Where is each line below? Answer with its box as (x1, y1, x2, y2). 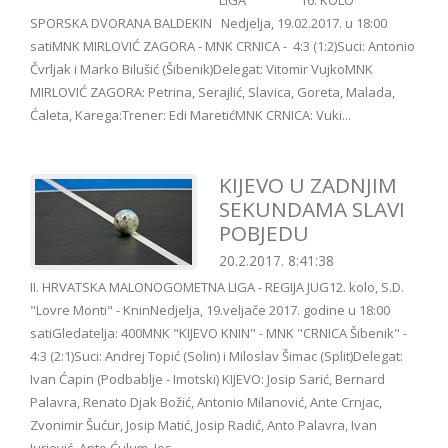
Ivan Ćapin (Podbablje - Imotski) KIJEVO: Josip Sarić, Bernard (30, 370, 385, 389)
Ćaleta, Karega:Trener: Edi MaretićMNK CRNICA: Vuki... (30, 106, 351, 125)
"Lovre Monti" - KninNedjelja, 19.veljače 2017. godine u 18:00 (30, 301, 390, 320)
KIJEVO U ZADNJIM (219, 171, 397, 200)
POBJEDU (219, 219, 309, 248)
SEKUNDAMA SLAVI (219, 195, 405, 224)
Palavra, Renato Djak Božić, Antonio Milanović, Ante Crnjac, (30, 393, 382, 412)
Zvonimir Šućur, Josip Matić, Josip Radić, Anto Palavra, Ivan (30, 416, 377, 435)
